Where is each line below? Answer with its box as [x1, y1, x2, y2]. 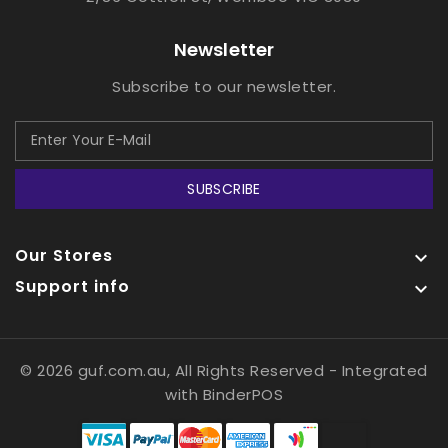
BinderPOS [202, 383, 283, 405]
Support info [15, 274, 130, 298]
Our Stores [15, 243, 113, 267]
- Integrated [328, 359, 428, 381]
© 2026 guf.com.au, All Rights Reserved [20, 359, 329, 381]
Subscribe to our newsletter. [112, 75, 336, 97]
